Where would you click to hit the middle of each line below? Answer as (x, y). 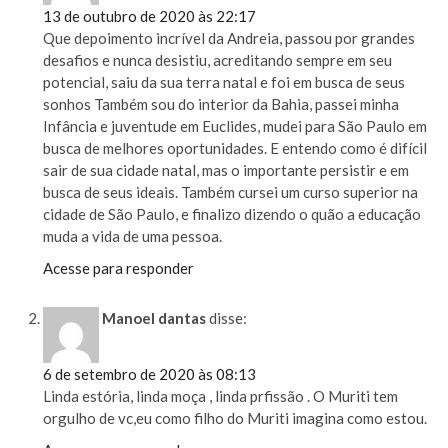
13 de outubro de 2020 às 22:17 (150, 16)
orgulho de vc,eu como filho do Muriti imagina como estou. (235, 417)
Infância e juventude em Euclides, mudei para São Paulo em (235, 126)
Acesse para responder (119, 268)
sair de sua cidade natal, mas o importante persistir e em (226, 170)
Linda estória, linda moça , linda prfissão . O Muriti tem (221, 395)
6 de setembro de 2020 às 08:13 (150, 373)
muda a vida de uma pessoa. (133, 236)
